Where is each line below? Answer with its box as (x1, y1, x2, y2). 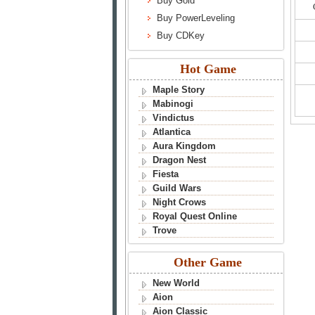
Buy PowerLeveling (157, 13, 235, 23)
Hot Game (179, 62, 236, 76)
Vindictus (152, 112, 194, 123)
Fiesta (152, 169, 179, 179)
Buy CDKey (157, 30, 205, 41)
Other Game (174, 255, 242, 269)
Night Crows (152, 197, 206, 207)
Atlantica (152, 127, 191, 137)
